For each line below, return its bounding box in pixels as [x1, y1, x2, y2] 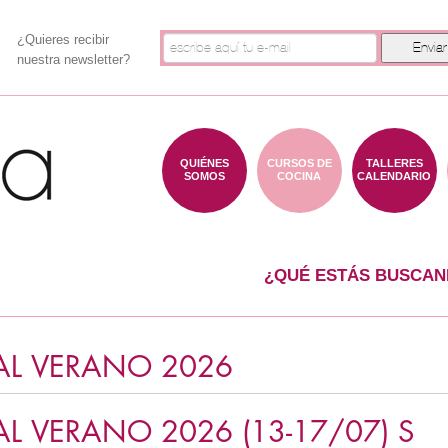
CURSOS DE [266, 157, 332, 169]
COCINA [277, 170, 321, 182]
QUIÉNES [179, 157, 229, 169]
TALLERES [365, 157, 423, 169]
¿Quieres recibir [16, 32, 109, 47]
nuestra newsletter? [16, 52, 130, 67]
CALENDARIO [357, 170, 431, 182]
